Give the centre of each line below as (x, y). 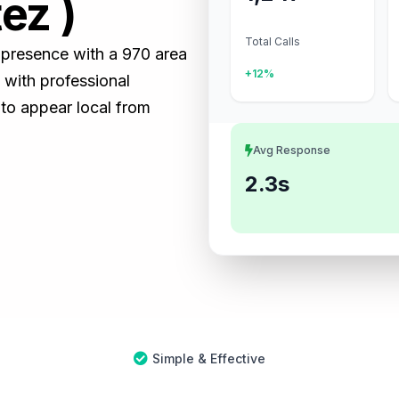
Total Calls (273, 42)
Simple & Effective (209, 359)
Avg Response (292, 151)
